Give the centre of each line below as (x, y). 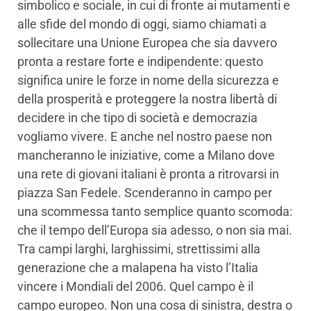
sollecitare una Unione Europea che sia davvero (147, 43)
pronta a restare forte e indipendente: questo (140, 62)
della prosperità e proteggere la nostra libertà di (147, 99)
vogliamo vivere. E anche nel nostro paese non (145, 137)
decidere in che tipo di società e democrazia (137, 118)
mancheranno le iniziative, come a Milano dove (146, 155)
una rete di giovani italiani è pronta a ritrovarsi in (148, 174)
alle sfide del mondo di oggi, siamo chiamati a (142, 24)
